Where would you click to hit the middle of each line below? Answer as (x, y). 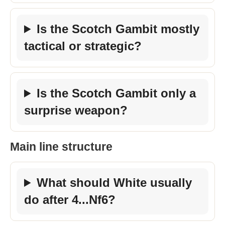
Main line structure (61, 147)
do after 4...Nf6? (70, 200)
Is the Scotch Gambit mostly (118, 29)
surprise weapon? (76, 110)
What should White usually (115, 183)
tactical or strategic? (83, 46)
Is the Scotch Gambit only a (117, 93)
